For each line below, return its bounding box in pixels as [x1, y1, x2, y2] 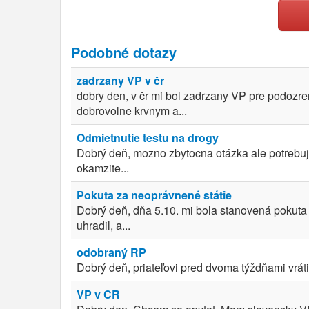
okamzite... [77, 160, 129, 176]
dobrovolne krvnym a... [77, 103, 187, 119]
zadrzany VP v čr [77, 72, 164, 88]
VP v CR [77, 286, 120, 302]
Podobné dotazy [71, 42, 177, 62]
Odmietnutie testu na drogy [77, 130, 219, 146]
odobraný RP [77, 244, 146, 260]
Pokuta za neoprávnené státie [77, 187, 232, 203]
